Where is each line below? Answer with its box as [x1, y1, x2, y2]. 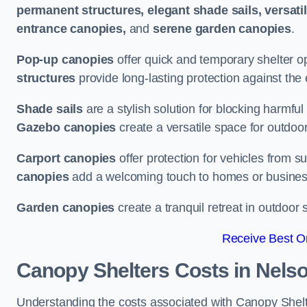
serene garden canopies [152, 22, 291, 36]
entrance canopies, [16, 22, 126, 36]
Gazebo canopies [16, 121, 116, 134]
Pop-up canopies [16, 53, 114, 66]
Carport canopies [16, 151, 116, 165]
